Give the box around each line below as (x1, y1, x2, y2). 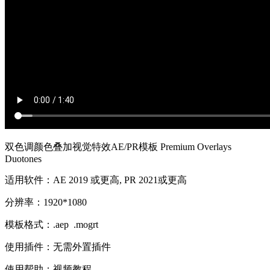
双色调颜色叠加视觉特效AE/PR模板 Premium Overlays (5, 142, 231, 152)
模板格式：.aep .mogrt (5, 219, 98, 230)
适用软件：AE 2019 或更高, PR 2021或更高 (5, 175, 187, 186)
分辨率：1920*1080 (5, 197, 87, 208)
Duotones (5, 154, 42, 165)
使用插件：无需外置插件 (5, 242, 111, 253)
